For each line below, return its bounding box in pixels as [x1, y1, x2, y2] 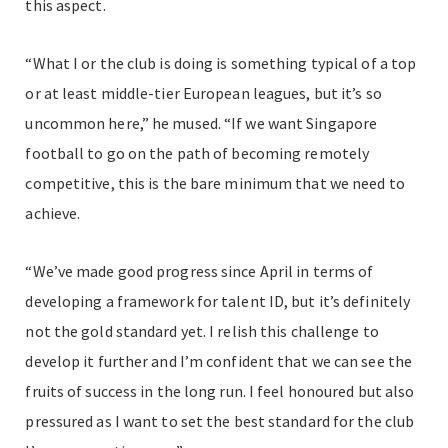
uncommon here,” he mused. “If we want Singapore [25, 112, 378, 133]
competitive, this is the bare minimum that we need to [25, 172, 405, 193]
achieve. [25, 202, 81, 223]
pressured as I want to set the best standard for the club [25, 410, 415, 431]
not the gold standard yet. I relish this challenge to [25, 320, 379, 341]
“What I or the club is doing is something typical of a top [25, 52, 417, 73]
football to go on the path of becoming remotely [25, 142, 370, 163]
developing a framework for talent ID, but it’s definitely [25, 290, 411, 311]
